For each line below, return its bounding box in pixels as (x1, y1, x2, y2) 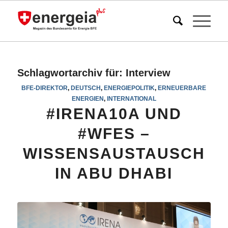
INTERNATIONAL (106, 95, 156, 102)
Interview (125, 67, 170, 78)
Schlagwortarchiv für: (17, 67, 126, 78)
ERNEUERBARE (158, 84, 207, 91)
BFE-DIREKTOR (21, 84, 68, 91)
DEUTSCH (71, 84, 101, 91)
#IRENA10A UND (46, 105, 182, 122)
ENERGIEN (71, 95, 104, 102)
